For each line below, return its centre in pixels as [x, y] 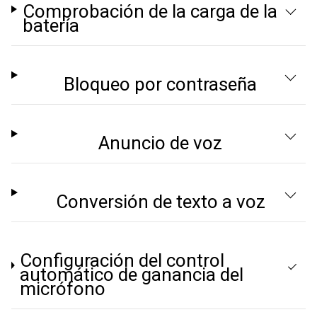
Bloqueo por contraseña [161, 84]
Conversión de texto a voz [160, 202]
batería [51, 25]
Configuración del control [122, 260]
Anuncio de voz [161, 143]
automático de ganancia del [132, 275]
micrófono [63, 289]
